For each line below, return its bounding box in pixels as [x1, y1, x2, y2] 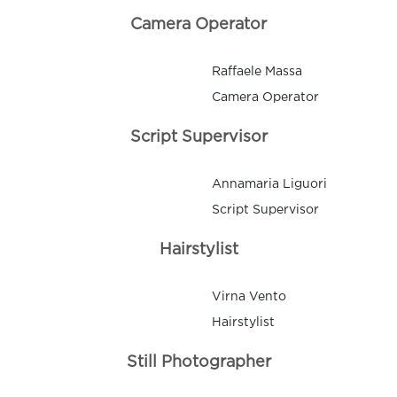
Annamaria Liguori [212, 179, 327, 191]
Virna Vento [212, 292, 286, 303]
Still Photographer [126, 355, 271, 370]
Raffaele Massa [212, 66, 302, 78]
